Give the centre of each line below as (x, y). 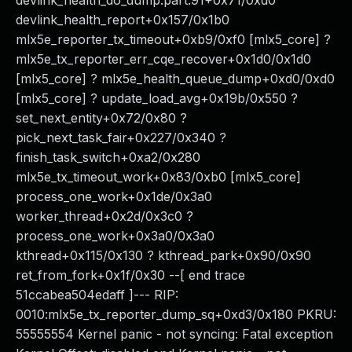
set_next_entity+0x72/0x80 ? (101, 118)
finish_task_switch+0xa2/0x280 (108, 157)
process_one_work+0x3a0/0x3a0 (115, 236)
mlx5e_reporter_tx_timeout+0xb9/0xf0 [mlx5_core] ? (173, 39)
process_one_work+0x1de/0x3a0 (114, 196)
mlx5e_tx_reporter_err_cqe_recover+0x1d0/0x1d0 (163, 59)
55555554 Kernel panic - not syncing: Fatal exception (174, 334)
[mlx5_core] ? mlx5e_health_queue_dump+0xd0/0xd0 (175, 79)
